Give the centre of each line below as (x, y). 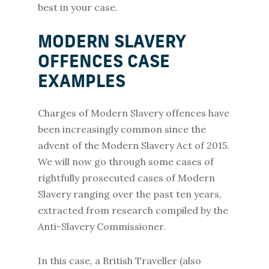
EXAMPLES (81, 83)
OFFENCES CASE (104, 63)
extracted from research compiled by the (133, 210)
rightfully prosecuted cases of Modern (126, 178)
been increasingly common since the (122, 129)
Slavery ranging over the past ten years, (129, 194)
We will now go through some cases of (125, 162)
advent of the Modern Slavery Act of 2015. (133, 145)
